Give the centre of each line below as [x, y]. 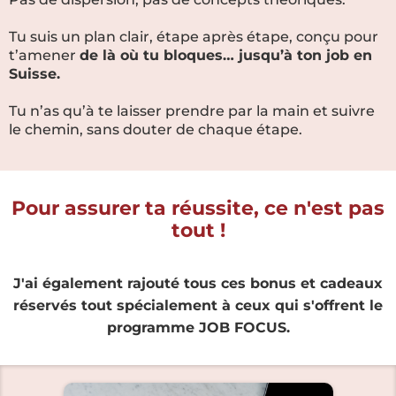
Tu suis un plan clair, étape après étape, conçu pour [194, 37]
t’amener [44, 56]
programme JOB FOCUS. [198, 328]
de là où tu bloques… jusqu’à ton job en [226, 56]
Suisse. [34, 74]
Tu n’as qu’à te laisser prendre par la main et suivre [192, 111]
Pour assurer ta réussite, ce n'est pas [198, 209]
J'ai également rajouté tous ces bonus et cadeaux [198, 284]
